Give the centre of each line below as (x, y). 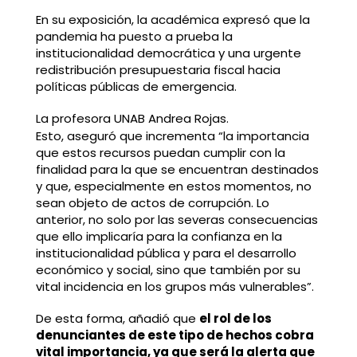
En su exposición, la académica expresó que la (173, 20)
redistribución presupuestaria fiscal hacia (158, 70)
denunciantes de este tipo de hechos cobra (175, 335)
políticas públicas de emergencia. (136, 87)
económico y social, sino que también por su (168, 270)
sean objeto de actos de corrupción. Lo (152, 203)
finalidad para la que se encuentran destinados (177, 170)
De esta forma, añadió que (117, 318)
